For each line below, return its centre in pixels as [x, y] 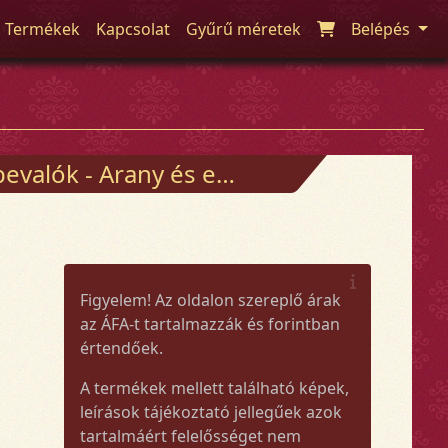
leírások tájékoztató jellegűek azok [210, 411]
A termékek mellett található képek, [214, 387]
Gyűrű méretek [244, 29]
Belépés [383, 29]
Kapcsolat [133, 29]
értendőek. [121, 347]
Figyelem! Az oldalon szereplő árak [210, 299]
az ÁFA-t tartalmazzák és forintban [209, 323]
